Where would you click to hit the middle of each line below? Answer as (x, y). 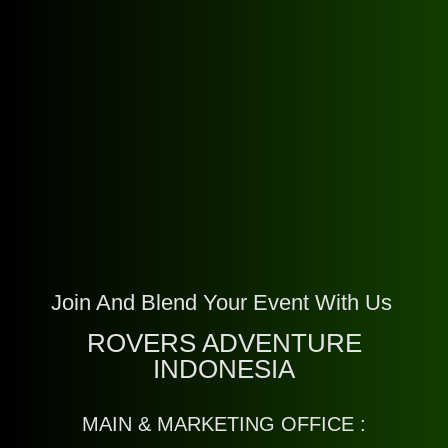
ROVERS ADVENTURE (224, 343)
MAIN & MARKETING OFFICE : (224, 424)
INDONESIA (224, 369)
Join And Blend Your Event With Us (224, 303)
